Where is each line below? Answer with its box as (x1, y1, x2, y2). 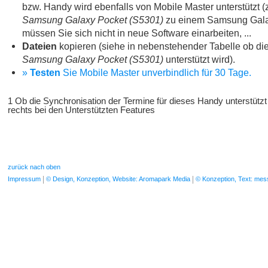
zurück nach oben (8, 163, 60, 171)
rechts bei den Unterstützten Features (8, 105, 155, 115)
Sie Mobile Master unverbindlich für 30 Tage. (60, 66, 251, 78)
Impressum (8, 175, 41, 183)
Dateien (22, 40, 57, 51)
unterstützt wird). (163, 53, 235, 65)
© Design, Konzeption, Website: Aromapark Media (46, 175, 190, 183)
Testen (30, 66, 60, 78)
